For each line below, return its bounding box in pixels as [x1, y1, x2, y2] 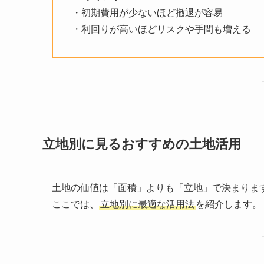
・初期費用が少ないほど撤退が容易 [72, 8, 223, 18]
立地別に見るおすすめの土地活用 [42, 136, 241, 151]
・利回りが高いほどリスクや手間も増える [72, 24, 251, 35]
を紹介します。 [196, 199, 262, 209]
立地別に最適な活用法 [100, 199, 194, 209]
